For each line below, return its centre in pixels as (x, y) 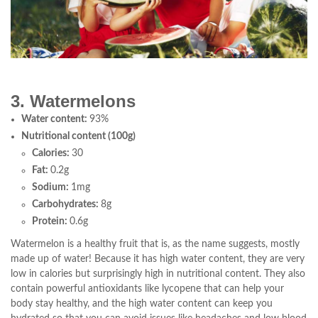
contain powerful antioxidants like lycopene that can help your (147, 289)
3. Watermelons (73, 101)
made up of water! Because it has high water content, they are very (158, 259)
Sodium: (51, 187)
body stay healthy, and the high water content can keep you (142, 303)
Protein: (51, 221)
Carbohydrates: (66, 204)
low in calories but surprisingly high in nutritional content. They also (158, 274)
